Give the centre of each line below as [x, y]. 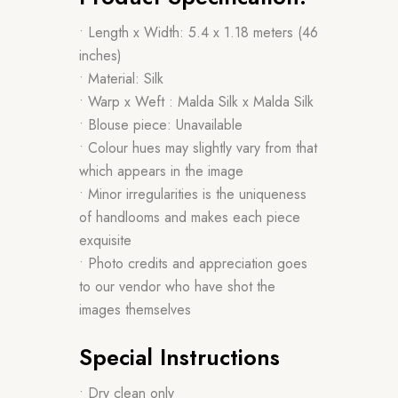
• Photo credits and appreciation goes [193, 263]
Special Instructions [179, 357]
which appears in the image [161, 171]
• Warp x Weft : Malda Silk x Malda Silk [196, 101]
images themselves [135, 309]
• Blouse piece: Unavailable [161, 124]
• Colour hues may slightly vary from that [198, 147]
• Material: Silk [121, 78]
